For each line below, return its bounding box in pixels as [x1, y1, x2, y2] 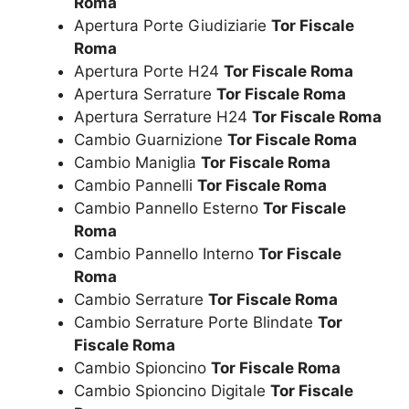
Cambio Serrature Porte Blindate [74, 313, 318, 332]
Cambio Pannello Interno [74, 245, 258, 264]
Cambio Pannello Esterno [74, 199, 263, 218]
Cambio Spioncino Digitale [74, 382, 270, 401]
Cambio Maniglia [74, 153, 201, 173]
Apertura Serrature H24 [74, 108, 252, 127]
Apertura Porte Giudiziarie [74, 16, 271, 36]
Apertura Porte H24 [74, 62, 224, 81]
